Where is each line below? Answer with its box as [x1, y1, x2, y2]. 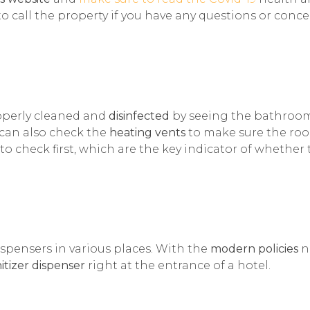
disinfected [109, 109, 170, 122]
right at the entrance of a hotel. [85, 259, 271, 273]
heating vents [109, 125, 188, 139]
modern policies [210, 242, 298, 256]
